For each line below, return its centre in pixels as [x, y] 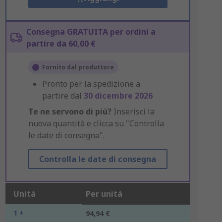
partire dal [63, 96]
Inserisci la [133, 111]
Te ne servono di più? [70, 111]
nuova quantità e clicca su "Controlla [96, 123]
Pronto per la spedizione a [91, 84]
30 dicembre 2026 [118, 96]
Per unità [104, 194]
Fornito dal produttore [78, 67]
